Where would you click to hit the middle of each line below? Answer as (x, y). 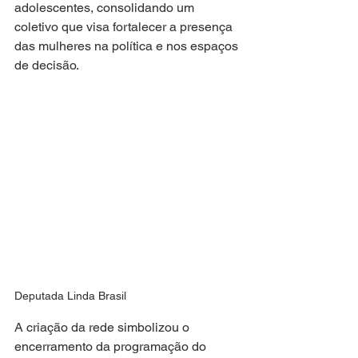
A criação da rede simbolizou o (103, 327)
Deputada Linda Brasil (70, 295)
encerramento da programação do (112, 346)
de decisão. (47, 65)
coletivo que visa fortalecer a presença (125, 27)
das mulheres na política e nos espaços (128, 46)
